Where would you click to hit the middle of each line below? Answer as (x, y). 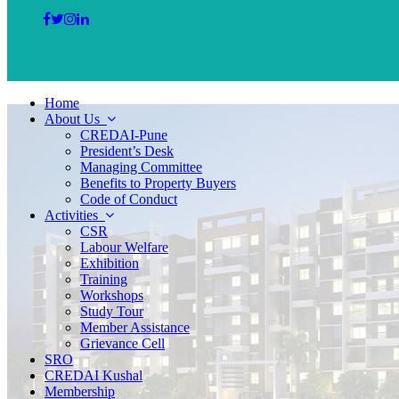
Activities (75, 215)
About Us (76, 119)
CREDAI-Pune (124, 135)
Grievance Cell (122, 343)
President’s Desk (127, 151)
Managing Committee (141, 167)
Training (104, 279)
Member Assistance (135, 327)
